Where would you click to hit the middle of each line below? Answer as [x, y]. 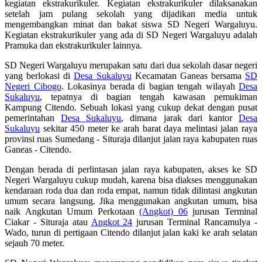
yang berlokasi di [39, 75]
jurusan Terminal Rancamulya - [195, 222]
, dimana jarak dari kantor [180, 118]
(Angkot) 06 [163, 211]
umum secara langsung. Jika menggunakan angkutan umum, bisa [131, 201]
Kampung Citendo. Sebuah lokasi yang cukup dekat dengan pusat [131, 107]
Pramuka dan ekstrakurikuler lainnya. [73, 45]
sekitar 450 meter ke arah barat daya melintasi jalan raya [149, 128]
